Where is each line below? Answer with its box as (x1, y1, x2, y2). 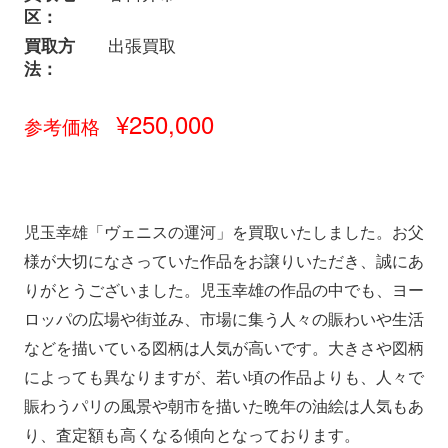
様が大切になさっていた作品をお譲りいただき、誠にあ (23, 253, 424, 270)
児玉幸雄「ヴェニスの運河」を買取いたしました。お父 (23, 224, 424, 241)
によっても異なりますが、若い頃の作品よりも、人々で (23, 369, 424, 386)
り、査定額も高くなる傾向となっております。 (23, 427, 360, 444)
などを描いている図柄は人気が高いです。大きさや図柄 (23, 340, 424, 357)
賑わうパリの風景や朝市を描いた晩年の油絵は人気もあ (23, 398, 424, 415)
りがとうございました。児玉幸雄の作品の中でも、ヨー (23, 282, 424, 299)
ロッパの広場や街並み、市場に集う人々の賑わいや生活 (23, 311, 424, 328)
